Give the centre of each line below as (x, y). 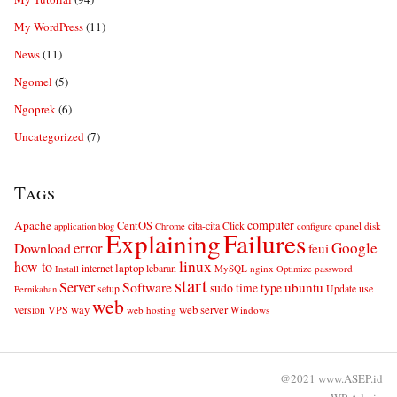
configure (315, 226)
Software (147, 286)
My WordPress (49, 26)
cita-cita (204, 225)
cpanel (348, 225)
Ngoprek (35, 109)
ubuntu (304, 287)
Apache (33, 225)
